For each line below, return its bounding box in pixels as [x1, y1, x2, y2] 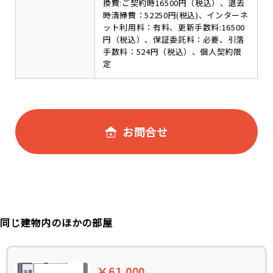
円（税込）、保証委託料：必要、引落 [103, 34, 245, 45]
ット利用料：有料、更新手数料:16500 [103, 21, 245, 33]
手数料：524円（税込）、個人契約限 [103, 46, 242, 57]
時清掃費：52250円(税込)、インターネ [103, 9, 249, 21]
